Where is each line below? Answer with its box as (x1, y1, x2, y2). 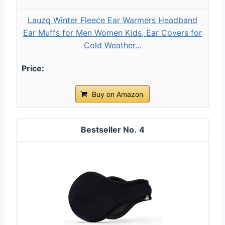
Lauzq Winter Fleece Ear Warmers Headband (28, 15, 197, 25)
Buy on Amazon (92, 89, 143, 98)
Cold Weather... (84, 40, 141, 50)
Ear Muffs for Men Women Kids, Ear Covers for (23, 27, 202, 38)
